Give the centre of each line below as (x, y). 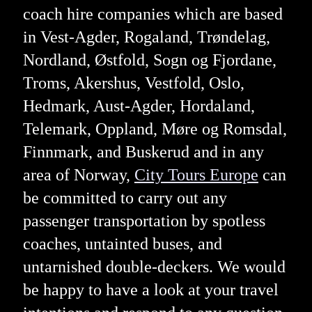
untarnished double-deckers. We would (154, 266)
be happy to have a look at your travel (150, 289)
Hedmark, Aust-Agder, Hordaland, (139, 106)
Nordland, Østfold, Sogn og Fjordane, (149, 60)
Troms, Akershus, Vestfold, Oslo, (133, 83)
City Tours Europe (196, 174)
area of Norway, (78, 174)
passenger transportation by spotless (144, 220)
